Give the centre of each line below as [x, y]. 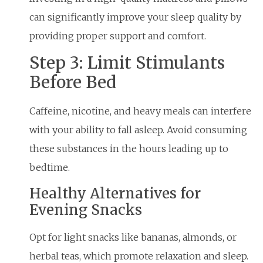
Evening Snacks [86, 210]
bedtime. [50, 168]
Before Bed [73, 82]
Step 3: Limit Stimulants [127, 63]
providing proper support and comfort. [118, 36]
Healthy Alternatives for [115, 193]
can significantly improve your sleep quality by [135, 17]
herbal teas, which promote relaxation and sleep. [139, 256]
